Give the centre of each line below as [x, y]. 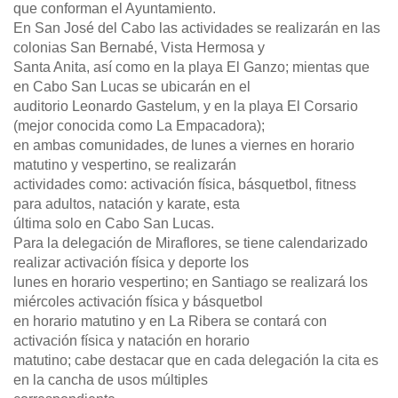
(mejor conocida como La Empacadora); [139, 126]
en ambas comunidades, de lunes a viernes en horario [184, 146]
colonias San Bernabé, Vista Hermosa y [139, 48]
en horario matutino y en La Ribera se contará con [170, 322]
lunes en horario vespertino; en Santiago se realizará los [191, 283]
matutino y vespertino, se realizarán [125, 165]
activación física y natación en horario [131, 341]
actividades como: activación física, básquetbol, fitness [185, 185]
